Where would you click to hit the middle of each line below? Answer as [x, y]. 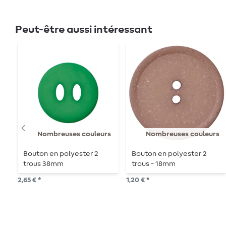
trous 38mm [44, 164]
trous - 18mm [154, 164]
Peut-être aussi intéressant [84, 30]
